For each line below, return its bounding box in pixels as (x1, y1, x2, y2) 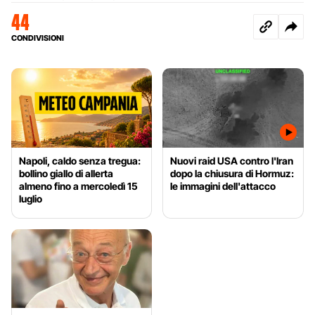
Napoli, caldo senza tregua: (19, 154, 141, 167)
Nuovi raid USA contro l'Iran (170, 154, 294, 167)
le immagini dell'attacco (170, 179, 276, 192)
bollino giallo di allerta (19, 167, 113, 179)
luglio (19, 192, 42, 205)
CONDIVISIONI (11, 32, 64, 43)
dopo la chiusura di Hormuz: (170, 167, 295, 179)
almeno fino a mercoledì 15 (19, 179, 138, 192)
